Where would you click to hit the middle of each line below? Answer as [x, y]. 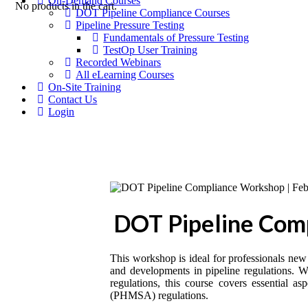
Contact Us [73, 99]
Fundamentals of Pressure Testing [176, 37]
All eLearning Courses [125, 74]
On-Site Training [85, 87]
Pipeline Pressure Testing [130, 25]
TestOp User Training [151, 49]
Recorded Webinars [119, 62]
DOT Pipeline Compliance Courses [153, 12]
